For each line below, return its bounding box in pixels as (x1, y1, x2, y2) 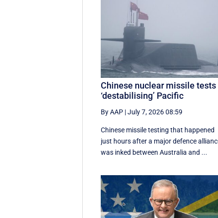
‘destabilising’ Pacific (101, 90, 184, 101)
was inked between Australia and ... (101, 148, 208, 156)
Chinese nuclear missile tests (101, 80, 217, 91)
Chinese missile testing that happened (101, 126, 215, 134)
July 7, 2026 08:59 (127, 108, 183, 116)
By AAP (101, 108, 124, 116)
